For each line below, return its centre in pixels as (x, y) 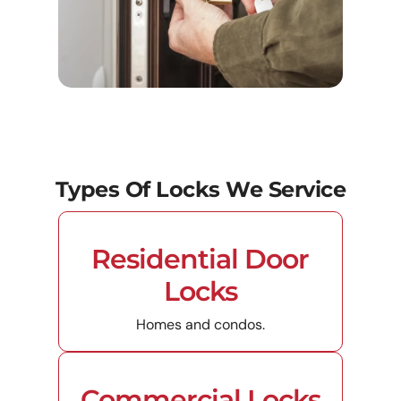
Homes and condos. (200, 325)
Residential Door (200, 260)
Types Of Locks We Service (200, 190)
